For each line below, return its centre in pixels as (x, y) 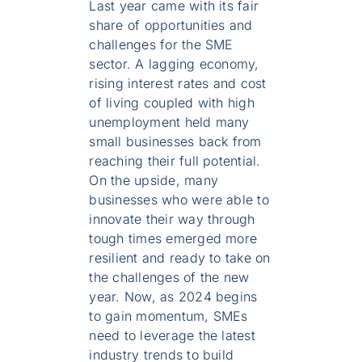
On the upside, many (154, 181)
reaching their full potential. (175, 161)
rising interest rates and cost (178, 84)
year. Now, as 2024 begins (173, 297)
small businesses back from (175, 142)
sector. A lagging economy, (174, 64)
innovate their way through (172, 219)
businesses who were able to (179, 200)
